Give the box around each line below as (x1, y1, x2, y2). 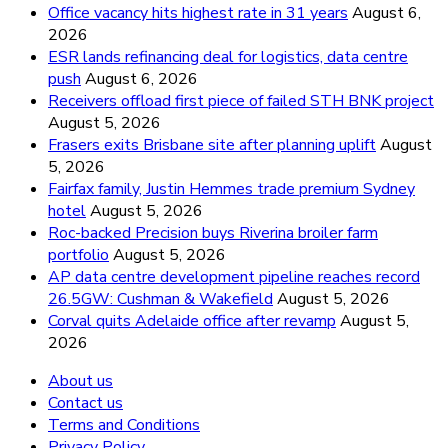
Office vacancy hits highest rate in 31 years (48, 2, 348, 25)
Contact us (48, 392, 123, 415)
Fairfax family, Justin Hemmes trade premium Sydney (48, 178, 415, 201)
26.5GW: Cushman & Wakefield (48, 288, 273, 311)
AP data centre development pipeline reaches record (48, 266, 420, 289)
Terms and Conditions (48, 414, 200, 437)
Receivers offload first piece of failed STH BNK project (48, 90, 434, 113)
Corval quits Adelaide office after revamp (48, 310, 336, 333)
